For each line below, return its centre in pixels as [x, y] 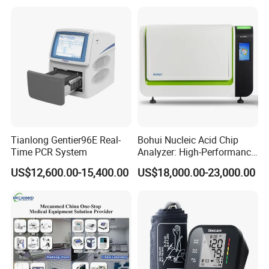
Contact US [38, 109]
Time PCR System [49, 152]
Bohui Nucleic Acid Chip [188, 140]
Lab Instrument [169, 164]
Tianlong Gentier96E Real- [66, 140]
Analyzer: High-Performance [196, 152]
